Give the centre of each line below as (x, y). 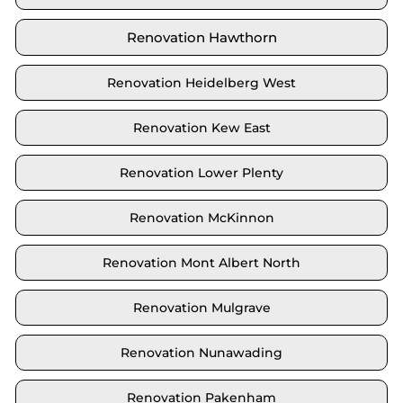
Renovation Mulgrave (201, 308)
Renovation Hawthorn (201, 38)
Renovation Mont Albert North (201, 263)
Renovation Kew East (201, 128)
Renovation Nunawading (201, 353)
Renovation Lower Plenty (201, 173)
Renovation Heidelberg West (201, 83)
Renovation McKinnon (201, 218)
